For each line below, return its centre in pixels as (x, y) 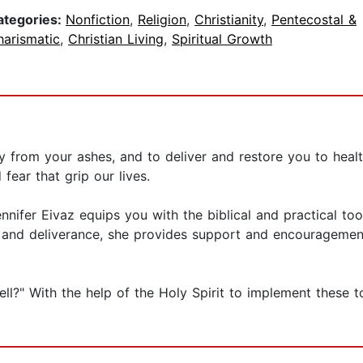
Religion (162, 20)
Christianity (229, 20)
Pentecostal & (314, 20)
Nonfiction (98, 20)
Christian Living (116, 39)
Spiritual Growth (222, 39)
